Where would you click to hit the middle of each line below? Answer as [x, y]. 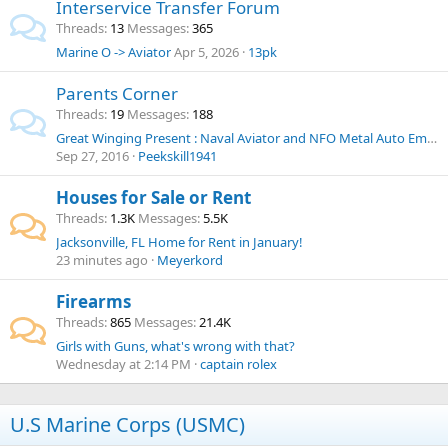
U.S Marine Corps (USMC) [127, 424]
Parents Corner [117, 93]
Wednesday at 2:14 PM [123, 364]
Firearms [93, 301]
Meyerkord [190, 260]
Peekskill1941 [177, 156]
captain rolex [238, 364]
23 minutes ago [102, 260]
